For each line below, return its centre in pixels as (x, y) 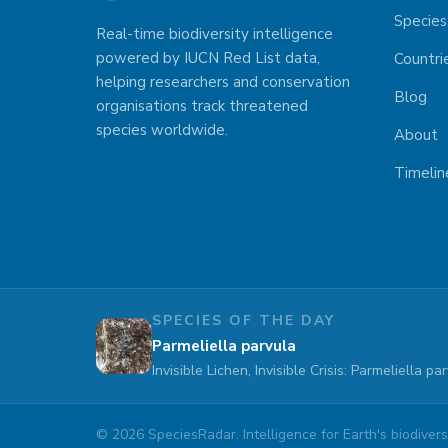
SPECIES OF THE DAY (243, 320)
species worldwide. (162, 130)
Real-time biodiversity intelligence (214, 34)
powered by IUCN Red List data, (208, 58)
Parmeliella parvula (224, 346)
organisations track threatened (202, 106)
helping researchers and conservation (223, 82)
